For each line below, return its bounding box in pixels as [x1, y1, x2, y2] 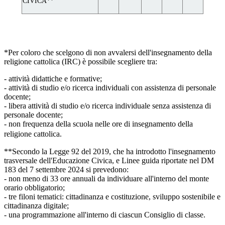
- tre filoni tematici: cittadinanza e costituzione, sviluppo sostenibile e [4, 192, 220, 201]
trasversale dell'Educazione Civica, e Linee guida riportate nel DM [4, 156, 214, 165]
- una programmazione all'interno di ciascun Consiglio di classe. [4, 210, 205, 219]
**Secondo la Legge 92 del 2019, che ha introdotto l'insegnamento [4, 147, 215, 156]
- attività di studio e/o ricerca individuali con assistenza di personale [4, 83, 216, 92]
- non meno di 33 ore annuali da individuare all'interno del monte [4, 174, 209, 183]
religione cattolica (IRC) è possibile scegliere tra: [4, 57, 159, 66]
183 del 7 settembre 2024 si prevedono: [4, 165, 129, 174]
